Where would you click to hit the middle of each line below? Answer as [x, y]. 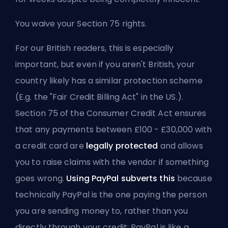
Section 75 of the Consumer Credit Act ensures [111, 113]
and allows [180, 146]
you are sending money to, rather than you [102, 211]
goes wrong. [41, 179]
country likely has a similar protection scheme [109, 81]
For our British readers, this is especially [95, 48]
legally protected [122, 146]
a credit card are [51, 146]
